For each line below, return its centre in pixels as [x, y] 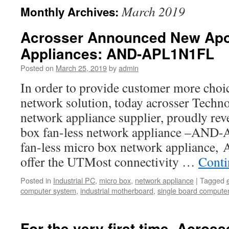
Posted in [36, 180]
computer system [48, 190]
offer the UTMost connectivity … [109, 162]
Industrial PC [74, 180]
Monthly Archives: [71, 12]
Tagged [212, 180]
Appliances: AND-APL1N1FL [117, 53]
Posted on [37, 68]
